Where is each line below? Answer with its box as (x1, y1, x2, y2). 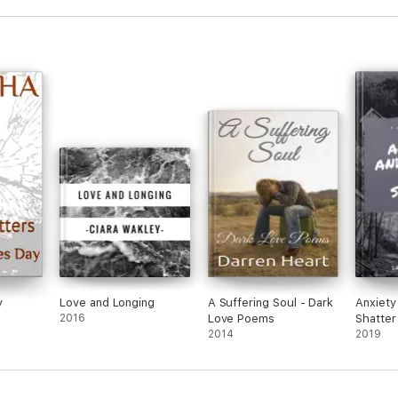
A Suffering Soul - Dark (207, 296, 334, 309)
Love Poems (207, 312, 275, 325)
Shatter (355, 312, 396, 325)
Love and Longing (60, 296, 155, 309)
